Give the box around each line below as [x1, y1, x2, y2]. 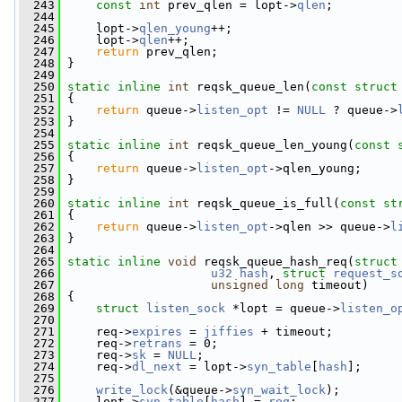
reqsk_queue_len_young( [189, 138, 354, 152]
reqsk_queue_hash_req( [197, 255, 354, 268]
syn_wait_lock [232, 383, 326, 397]
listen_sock [146, 301, 225, 315]
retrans [132, 336, 182, 350]
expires [132, 325, 182, 338]
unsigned [211, 278, 268, 292]
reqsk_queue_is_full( [189, 197, 340, 210]
